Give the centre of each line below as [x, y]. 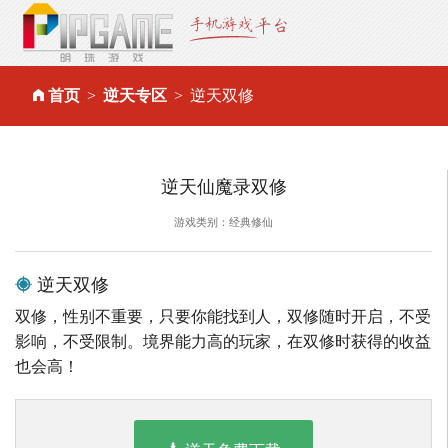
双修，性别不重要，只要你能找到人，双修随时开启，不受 [223, 317]
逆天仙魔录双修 [223, 185]
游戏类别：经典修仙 [223, 222]
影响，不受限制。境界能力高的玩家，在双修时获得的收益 [223, 342]
